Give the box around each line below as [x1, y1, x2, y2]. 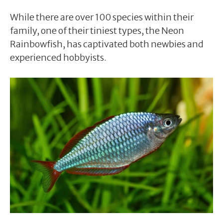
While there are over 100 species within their [10, 11, 194, 23]
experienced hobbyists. [10, 51, 107, 63]
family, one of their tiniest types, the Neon [10, 24, 184, 36]
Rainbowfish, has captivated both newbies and [10, 38, 204, 50]
